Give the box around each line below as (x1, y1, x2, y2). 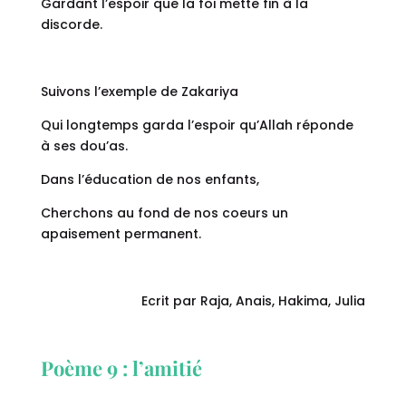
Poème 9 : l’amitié (40, 354, 202, 382)
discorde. (40, 15, 102, 34)
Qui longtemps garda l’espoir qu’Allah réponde (40, 116, 353, 135)
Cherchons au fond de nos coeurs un (40, 204, 288, 223)
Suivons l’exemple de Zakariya (40, 82, 238, 101)
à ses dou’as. (40, 137, 128, 156)
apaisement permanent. (40, 225, 201, 244)
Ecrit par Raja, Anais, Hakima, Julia (141, 292, 366, 311)
